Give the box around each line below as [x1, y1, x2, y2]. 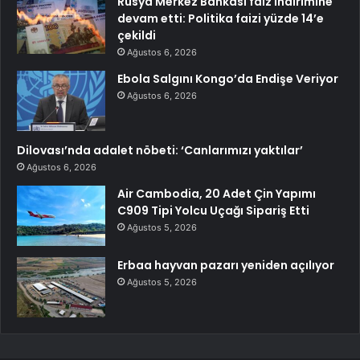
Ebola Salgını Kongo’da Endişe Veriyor [117, 71, 338, 88]
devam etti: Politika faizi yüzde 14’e [117, 10, 324, 27]
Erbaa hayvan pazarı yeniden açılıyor [117, 257, 334, 274]
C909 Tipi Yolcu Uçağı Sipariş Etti [117, 202, 309, 219]
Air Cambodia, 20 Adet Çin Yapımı [117, 186, 316, 202]
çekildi [117, 27, 156, 44]
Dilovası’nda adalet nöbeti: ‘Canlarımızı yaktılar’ [17, 142, 303, 159]
